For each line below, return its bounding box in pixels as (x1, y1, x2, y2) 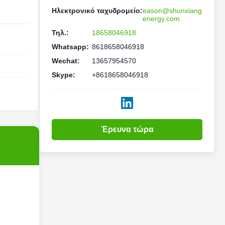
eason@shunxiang (143, 7, 202, 15)
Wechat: (52, 57, 80, 65)
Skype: (52, 71, 75, 79)
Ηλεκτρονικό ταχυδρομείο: (52, 7, 143, 15)
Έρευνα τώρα (100, 125, 154, 134)
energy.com (143, 15, 180, 23)
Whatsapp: (52, 43, 89, 51)
